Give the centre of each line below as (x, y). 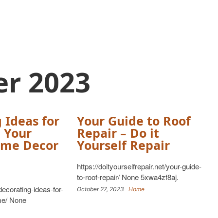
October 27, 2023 (102, 189)
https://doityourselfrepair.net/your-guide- (139, 166)
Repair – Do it (118, 133)
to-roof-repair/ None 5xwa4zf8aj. (127, 177)
